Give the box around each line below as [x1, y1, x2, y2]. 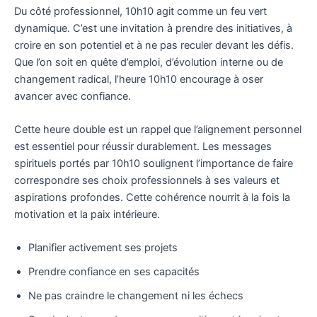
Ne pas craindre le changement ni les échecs [28, 289, 243, 303]
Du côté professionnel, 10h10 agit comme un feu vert [14, 4, 267, 18]
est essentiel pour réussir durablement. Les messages [14, 139, 272, 153]
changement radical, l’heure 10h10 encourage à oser [14, 72, 263, 86]
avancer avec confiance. [14, 89, 131, 103]
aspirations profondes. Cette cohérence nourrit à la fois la [14, 190, 290, 204]
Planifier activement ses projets [28, 241, 178, 255]
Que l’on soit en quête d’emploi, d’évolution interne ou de [14, 55, 283, 69]
